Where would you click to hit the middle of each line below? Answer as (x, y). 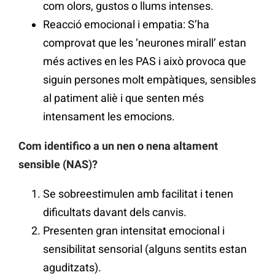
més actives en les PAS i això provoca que (145, 61)
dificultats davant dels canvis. (115, 212)
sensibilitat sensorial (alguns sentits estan (145, 249)
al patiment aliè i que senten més (123, 98)
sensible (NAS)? (58, 165)
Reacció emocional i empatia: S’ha (126, 25)
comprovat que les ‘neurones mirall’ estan (145, 43)
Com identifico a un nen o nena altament (118, 146)
